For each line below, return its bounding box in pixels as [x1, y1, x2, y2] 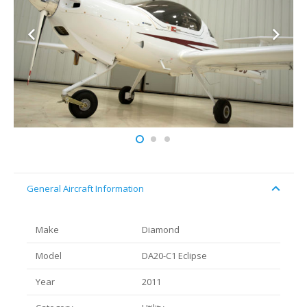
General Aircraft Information [27, 182, 144, 195]
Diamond [142, 223, 180, 236]
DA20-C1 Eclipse [142, 249, 207, 262]
